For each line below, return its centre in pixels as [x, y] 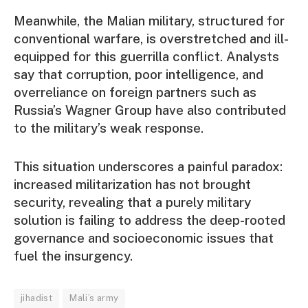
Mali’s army [94, 298]
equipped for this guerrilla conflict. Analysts [146, 57]
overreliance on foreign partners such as [135, 92]
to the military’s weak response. [109, 128]
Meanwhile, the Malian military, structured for [149, 21]
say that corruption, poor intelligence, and [139, 75]
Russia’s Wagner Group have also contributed [150, 110]
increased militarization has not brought [132, 184]
